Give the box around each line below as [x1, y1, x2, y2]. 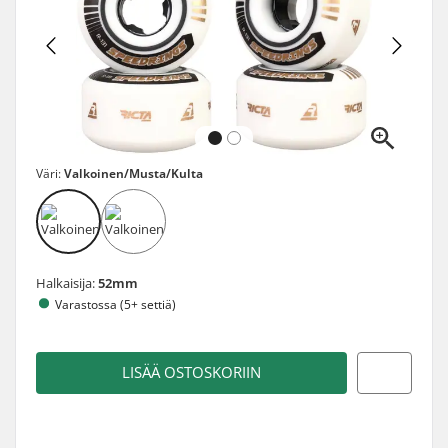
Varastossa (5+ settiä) [55, 295, 176, 313]
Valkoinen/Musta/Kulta [64, 164, 203, 182]
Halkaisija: [36, 273, 98, 292]
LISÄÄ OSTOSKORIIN [122, 362, 261, 383]
